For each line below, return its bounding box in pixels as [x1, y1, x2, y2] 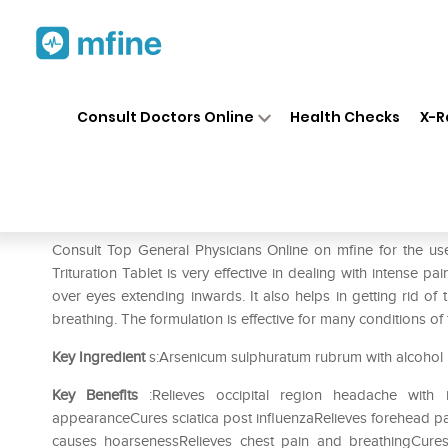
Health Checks [290, 106, 401, 127]
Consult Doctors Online [76, 106, 254, 127]
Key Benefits [52, 386, 139, 404]
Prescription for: [52, 210, 166, 230]
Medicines [201, 89, 263, 107]
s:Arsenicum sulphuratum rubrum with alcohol [145, 348, 443, 366]
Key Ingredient [52, 348, 145, 366]
